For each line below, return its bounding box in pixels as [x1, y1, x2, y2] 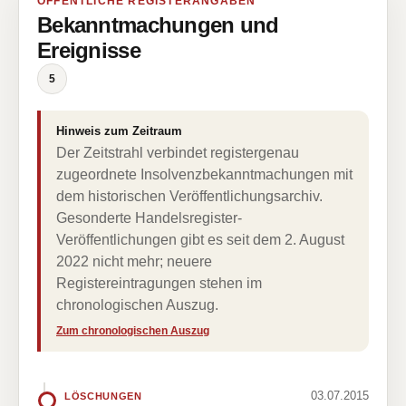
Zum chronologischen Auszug [56, 324, 209, 337]
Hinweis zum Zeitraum [56, 124, 182, 138]
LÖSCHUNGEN [64, 390, 142, 401]
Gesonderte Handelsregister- [56, 210, 242, 226]
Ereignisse [37, 38, 140, 63]
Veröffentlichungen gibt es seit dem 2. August [56, 232, 344, 247]
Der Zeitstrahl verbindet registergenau [56, 145, 299, 160]
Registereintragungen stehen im [56, 275, 262, 291]
